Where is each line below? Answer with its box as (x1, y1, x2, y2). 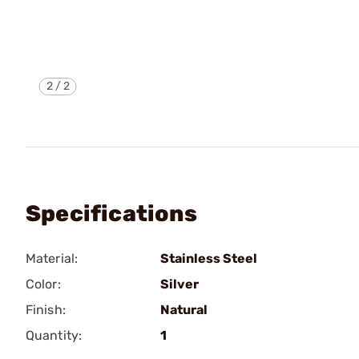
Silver (160, 276, 199, 292)
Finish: (26, 302, 66, 317)
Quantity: (26, 328, 82, 343)
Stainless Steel (160, 251, 257, 266)
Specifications (26, 200, 197, 227)
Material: (26, 251, 78, 266)
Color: (26, 276, 61, 292)
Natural (160, 302, 208, 317)
